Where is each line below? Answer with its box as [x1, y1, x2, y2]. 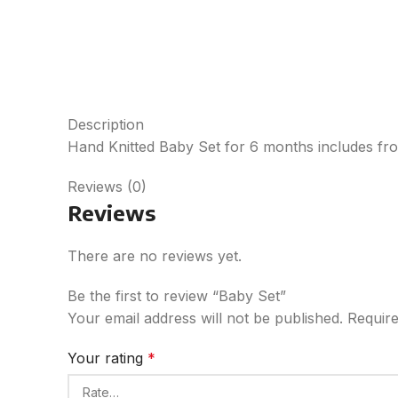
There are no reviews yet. [68, 247, 242, 265]
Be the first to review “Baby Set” [68, 287, 286, 305]
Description [68, 115, 144, 133]
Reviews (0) [68, 178, 147, 195]
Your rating [68, 349, 147, 367]
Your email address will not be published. [68, 309, 343, 327]
